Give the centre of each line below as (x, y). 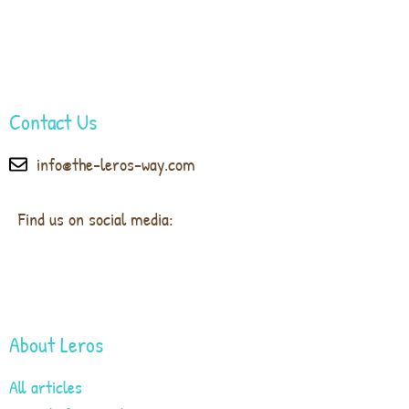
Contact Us (53, 121)
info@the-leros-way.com (116, 163)
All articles (46, 386)
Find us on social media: (96, 218)
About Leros (56, 344)
